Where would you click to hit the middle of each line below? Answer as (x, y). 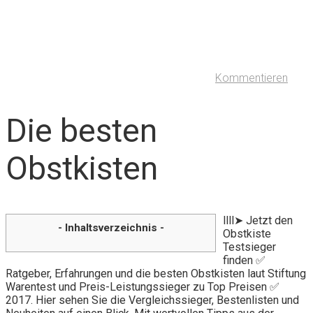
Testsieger (249, 247)
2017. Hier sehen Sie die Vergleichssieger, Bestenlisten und (152, 300)
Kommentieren (252, 78)
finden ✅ (244, 260)
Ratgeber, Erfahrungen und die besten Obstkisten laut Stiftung (156, 273)
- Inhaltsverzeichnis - (111, 227)
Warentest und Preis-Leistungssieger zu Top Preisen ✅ (143, 286)
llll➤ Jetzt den (258, 220)
